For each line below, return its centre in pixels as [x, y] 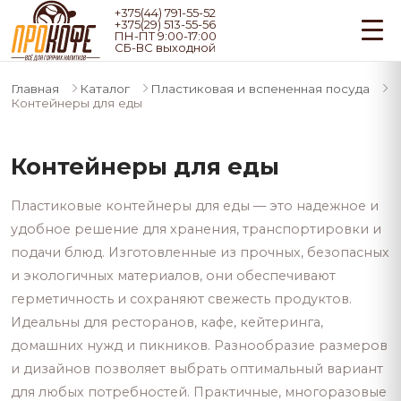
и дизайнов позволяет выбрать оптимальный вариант [197, 368]
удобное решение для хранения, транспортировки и [196, 229]
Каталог [105, 88]
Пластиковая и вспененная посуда [260, 88]
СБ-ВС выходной [165, 47]
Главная [35, 88]
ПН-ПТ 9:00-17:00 [166, 35]
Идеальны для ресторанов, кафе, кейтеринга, [167, 322]
